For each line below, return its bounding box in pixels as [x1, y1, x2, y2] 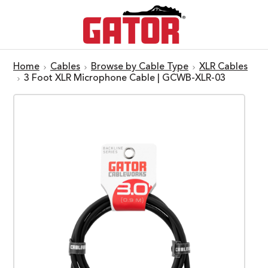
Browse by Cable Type [91, 62, 188, 72]
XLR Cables [199, 62, 248, 72]
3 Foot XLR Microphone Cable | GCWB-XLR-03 [24, 73, 226, 83]
